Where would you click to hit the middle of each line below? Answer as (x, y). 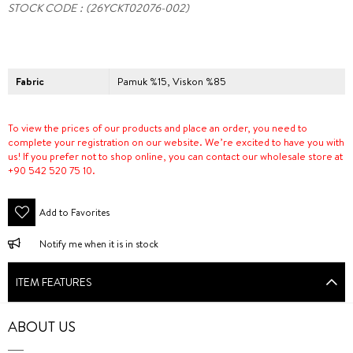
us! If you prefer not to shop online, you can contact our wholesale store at (175, 156)
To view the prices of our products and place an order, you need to (158, 127)
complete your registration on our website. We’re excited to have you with (176, 141)
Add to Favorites (74, 213)
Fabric (30, 81)
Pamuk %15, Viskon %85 (172, 81)
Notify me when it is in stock (99, 244)
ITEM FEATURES (54, 282)
